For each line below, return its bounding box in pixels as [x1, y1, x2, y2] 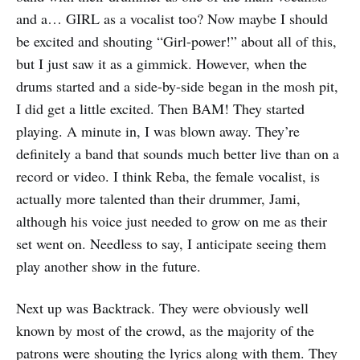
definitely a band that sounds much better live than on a [16, 144, 339, 164]
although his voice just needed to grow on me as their [16, 211, 327, 231]
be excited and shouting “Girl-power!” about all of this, [16, 31, 337, 51]
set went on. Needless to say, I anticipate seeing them [16, 234, 326, 254]
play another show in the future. [16, 256, 201, 276]
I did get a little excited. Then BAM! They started [16, 99, 305, 119]
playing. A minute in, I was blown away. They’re [16, 121, 300, 141]
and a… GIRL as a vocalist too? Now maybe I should [16, 9, 328, 29]
